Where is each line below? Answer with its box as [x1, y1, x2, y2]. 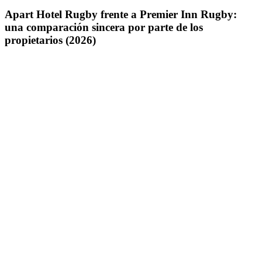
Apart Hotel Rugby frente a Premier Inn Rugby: [5, 8, 237, 20]
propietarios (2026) [5, 33, 96, 46]
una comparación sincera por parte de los [5, 20, 203, 33]
